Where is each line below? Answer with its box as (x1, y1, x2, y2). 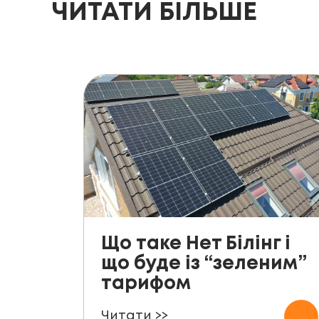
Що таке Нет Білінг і (101, 235, 291, 253)
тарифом (101, 275, 191, 293)
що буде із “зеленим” (101, 255, 307, 273)
